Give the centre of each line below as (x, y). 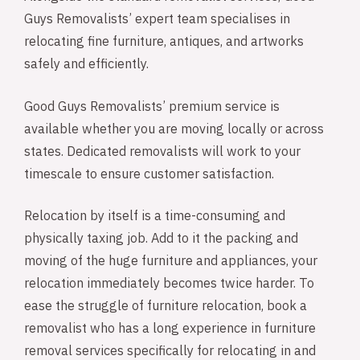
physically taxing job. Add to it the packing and (161, 239)
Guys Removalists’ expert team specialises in (157, 19)
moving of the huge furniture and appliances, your (171, 262)
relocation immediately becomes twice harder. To (169, 284)
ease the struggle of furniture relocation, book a (166, 307)
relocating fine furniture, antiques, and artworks (164, 42)
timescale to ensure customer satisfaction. (149, 174)
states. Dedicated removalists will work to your (162, 152)
